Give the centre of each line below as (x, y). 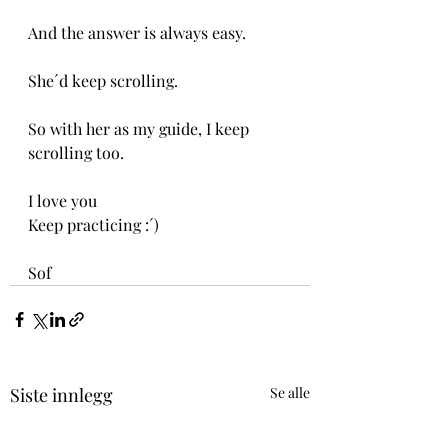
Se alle (290, 392)
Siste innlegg (61, 395)
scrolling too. (76, 152)
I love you (62, 200)
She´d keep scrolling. (103, 80)
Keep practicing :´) (93, 224)
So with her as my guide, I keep (140, 128)
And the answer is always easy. (137, 32)
